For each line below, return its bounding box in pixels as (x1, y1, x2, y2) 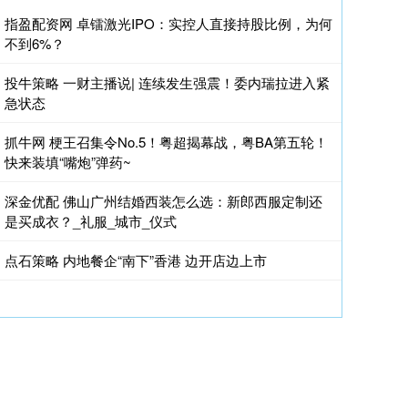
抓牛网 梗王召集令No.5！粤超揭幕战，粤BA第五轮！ (5, 132, 328, 151)
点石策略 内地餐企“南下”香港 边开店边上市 (5, 250, 267, 270)
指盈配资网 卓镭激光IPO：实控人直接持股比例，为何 (5, 14, 332, 33)
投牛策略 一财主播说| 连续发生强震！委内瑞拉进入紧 (5, 73, 330, 92)
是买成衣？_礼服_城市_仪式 (5, 211, 177, 230)
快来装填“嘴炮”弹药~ (5, 152, 131, 171)
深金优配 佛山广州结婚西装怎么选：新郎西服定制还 (5, 191, 322, 210)
